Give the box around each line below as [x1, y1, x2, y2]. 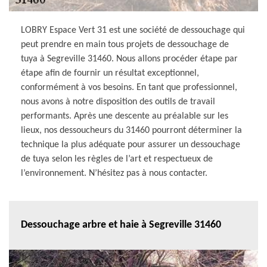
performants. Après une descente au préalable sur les [21, 111, 228, 121]
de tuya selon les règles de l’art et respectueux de [21, 154, 213, 164]
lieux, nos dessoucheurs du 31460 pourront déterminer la [21, 125, 242, 135]
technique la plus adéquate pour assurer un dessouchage [21, 139, 240, 150]
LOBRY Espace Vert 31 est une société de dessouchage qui [21, 25, 245, 35]
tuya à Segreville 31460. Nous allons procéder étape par [21, 54, 238, 64]
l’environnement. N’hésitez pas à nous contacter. [21, 168, 207, 178]
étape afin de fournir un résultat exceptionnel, [21, 68, 199, 78]
